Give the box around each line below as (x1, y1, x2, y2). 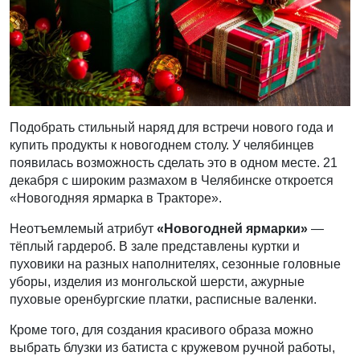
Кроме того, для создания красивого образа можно (10, 323, 313, 337)
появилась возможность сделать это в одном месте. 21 (10, 156, 337, 170)
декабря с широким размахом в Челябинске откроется (10, 174, 333, 187)
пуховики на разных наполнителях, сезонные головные (10, 257, 341, 271)
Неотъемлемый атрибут (10, 222, 157, 235)
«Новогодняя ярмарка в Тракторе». (10, 191, 222, 205)
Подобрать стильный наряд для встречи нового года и (10, 121, 333, 134)
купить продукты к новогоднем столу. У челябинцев (10, 138, 314, 152)
